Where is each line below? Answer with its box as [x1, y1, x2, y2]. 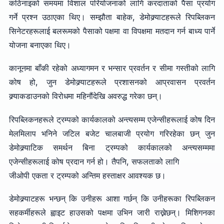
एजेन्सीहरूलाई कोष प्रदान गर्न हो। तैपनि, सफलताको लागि [8, 156, 179, 166]
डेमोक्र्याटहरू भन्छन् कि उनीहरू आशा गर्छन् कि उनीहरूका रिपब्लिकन [8, 193, 215, 204]
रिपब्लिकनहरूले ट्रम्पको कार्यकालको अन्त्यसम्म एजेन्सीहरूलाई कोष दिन [8, 114, 215, 124]
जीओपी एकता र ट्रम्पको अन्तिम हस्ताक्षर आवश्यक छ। [8, 170, 166, 180]
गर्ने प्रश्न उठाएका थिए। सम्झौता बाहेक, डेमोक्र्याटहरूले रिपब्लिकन [8, 11, 215, 22]
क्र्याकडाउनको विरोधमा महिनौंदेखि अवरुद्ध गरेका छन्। [8, 91, 162, 101]
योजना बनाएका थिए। [8, 39, 71, 50]
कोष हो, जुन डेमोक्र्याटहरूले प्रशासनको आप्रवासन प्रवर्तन [8, 77, 215, 87]
